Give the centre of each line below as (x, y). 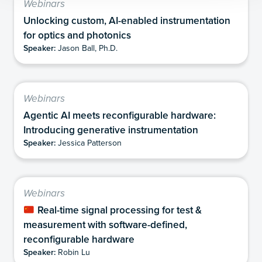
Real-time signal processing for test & (118, 210)
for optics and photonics (77, 35)
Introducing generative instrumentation (111, 130)
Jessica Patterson (89, 143)
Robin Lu (73, 252)
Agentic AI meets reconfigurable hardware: (120, 115)
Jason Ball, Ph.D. (87, 48)
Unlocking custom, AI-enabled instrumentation (127, 20)
